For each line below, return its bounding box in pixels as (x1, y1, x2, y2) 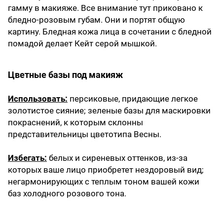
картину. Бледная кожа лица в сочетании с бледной (8, 27, 212, 37)
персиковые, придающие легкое (68, 94, 198, 104)
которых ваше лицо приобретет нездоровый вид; (8, 165, 204, 175)
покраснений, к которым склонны (8, 117, 143, 128)
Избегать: (8, 153, 47, 163)
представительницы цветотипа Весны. (8, 129, 161, 140)
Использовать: (8, 94, 68, 104)
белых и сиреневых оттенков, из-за (47, 153, 187, 163)
